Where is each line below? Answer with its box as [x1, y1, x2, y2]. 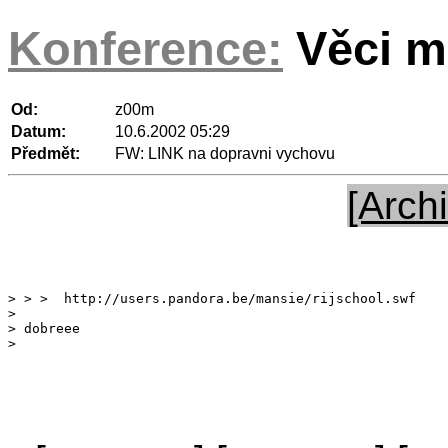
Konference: [8, 22, 283, 76]
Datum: [11, 122, 66, 140]
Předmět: [11, 144, 80, 162]
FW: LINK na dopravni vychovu [115, 144, 335, 162]
